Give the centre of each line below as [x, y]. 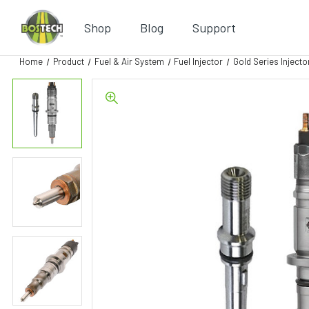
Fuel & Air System [129, 61]
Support [214, 27]
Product [68, 61]
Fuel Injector [199, 61]
